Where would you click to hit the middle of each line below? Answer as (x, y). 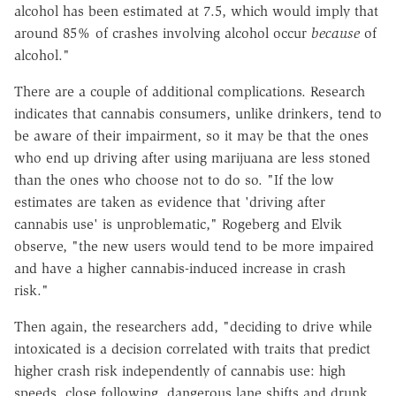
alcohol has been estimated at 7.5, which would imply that (196, 11)
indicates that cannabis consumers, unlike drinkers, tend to (198, 113)
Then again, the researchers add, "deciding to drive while (193, 326)
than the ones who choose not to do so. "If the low (174, 179)
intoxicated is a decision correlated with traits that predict (192, 348)
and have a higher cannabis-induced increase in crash (180, 268)
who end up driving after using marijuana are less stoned (192, 157)
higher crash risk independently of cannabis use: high (180, 370)
